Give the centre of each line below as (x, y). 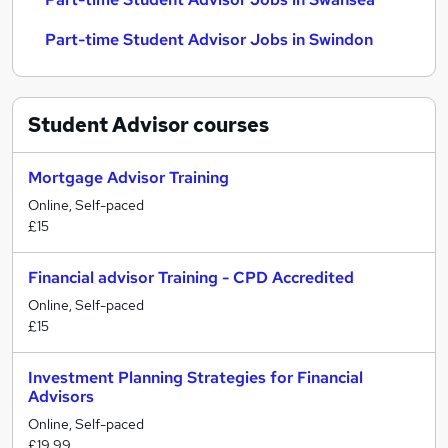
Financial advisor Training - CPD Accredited (191, 277)
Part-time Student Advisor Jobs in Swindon (209, 39)
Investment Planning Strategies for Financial (195, 377)
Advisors (61, 396)
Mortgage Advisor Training (128, 177)
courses (229, 125)
